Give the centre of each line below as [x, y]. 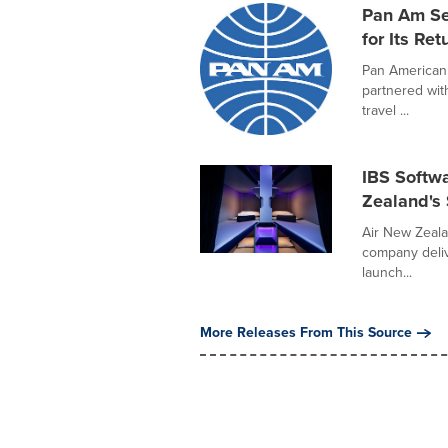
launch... [386, 272]
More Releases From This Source [305, 332]
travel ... [385, 110]
